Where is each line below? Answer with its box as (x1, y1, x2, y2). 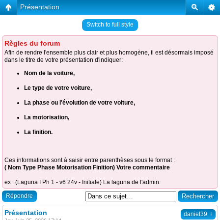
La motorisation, (24, 114, 69, 121)
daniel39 (184, 211, 207, 218)
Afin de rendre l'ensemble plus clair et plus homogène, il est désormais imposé (4, 49, 214, 56)
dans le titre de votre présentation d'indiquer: (4, 56, 123, 63)
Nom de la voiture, (24, 70, 75, 77)
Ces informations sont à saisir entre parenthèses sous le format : (4, 157, 175, 164)
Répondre (6, 192, 33, 199)
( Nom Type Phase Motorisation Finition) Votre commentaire (4, 164, 170, 171)
